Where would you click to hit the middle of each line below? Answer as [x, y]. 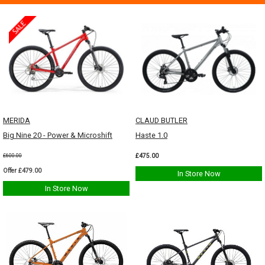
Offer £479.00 [22, 170]
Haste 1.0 [151, 135]
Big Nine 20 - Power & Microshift [58, 135]
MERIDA [17, 120]
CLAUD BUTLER [161, 120]
